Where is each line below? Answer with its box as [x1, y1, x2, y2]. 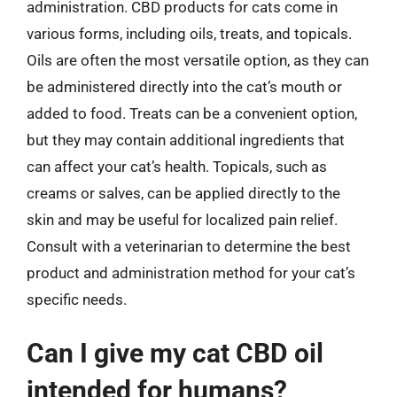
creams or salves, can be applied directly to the [27, 183, 340, 202]
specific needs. [27, 290, 127, 308]
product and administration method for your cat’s [27, 263, 355, 282]
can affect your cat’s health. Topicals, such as [27, 157, 327, 175]
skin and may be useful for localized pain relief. [27, 210, 338, 229]
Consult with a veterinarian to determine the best [27, 237, 351, 255]
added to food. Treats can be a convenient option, [27, 104, 357, 122]
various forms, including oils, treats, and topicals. [27, 24, 352, 43]
